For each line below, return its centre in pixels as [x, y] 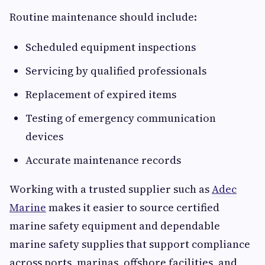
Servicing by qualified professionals [116, 71]
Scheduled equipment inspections [111, 47]
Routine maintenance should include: [103, 17]
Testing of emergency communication [121, 118]
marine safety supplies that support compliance [130, 244]
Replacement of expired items [101, 95]
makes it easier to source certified [133, 208]
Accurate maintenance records [103, 160]
